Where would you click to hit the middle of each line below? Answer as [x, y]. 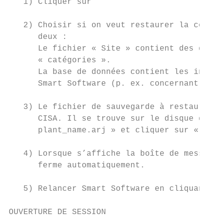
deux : [38, 37]
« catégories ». [60, 60]
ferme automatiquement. [77, 165]
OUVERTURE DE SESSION [57, 212]
